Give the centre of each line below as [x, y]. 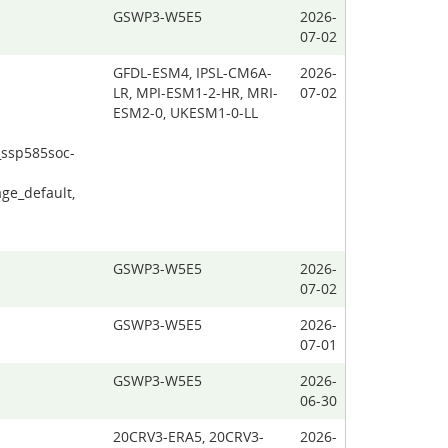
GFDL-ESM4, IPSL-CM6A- [192, 72]
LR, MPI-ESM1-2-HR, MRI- [195, 92]
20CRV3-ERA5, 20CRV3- [188, 436]
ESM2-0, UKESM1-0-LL [185, 112]
